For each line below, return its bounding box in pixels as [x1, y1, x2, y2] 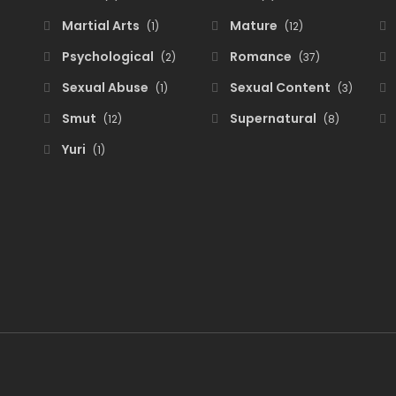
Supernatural [227, 110, 319, 127]
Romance [227, 48, 294, 65]
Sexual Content [227, 79, 333, 96]
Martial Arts [59, 17, 142, 34]
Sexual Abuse [59, 79, 151, 96]
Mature [227, 17, 280, 34]
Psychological [59, 48, 156, 65]
